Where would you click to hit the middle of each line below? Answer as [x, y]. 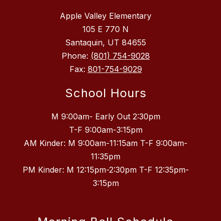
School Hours [106, 93]
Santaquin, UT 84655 [106, 43]
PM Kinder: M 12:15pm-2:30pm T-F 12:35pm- [106, 170]
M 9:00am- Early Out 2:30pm [106, 117]
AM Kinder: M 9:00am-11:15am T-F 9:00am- [106, 143]
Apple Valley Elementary [106, 16]
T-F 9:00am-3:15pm [106, 130]
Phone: [76, 56]
